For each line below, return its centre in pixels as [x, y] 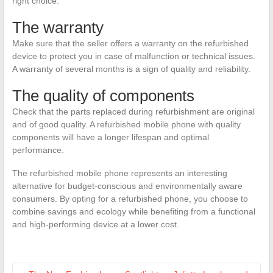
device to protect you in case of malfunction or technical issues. [133, 56]
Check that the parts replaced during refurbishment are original [133, 111]
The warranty [58, 27]
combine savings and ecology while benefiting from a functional [133, 211]
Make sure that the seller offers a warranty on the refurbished [130, 43]
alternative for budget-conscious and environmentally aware [127, 186]
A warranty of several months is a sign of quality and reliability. [131, 69]
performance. [38, 150]
